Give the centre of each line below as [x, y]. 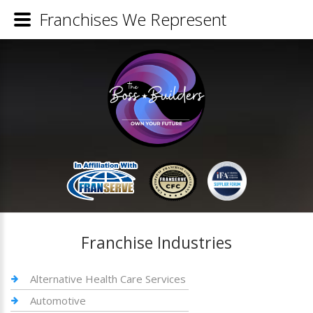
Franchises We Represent [133, 19]
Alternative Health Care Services [108, 279]
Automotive [58, 300]
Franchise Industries [156, 242]
